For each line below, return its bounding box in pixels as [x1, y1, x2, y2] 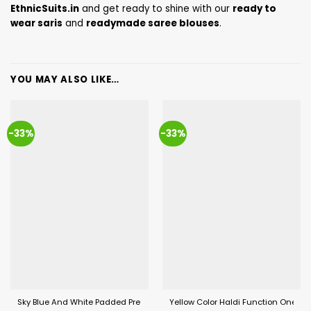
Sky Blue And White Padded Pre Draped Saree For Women [17, 296, 243, 308]
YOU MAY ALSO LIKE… [10, 72, 119, 86]
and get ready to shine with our [79, 1, 233, 15]
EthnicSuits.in [10, 1, 79, 15]
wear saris [10, 16, 62, 30]
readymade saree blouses [86, 16, 219, 30]
